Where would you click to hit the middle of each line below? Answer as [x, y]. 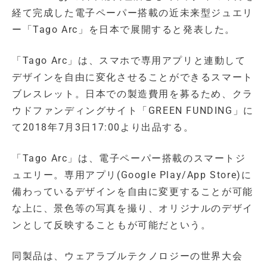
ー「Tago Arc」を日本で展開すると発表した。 [124, 30]
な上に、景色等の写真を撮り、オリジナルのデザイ [133, 209]
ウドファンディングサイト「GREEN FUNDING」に [133, 111]
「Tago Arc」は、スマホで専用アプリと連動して [129, 61]
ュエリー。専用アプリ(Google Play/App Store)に [132, 175]
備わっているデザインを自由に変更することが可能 [133, 192]
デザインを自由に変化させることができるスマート [133, 77]
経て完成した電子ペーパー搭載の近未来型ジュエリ [133, 13]
